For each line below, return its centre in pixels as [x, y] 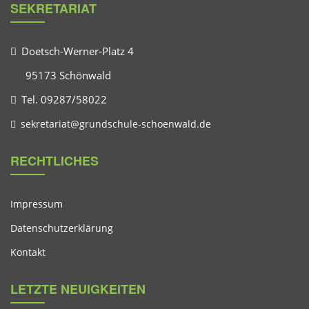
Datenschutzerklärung [62, 228]
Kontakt [28, 252]
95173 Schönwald [69, 75]
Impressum [37, 204]
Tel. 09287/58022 [63, 99]
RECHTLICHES [54, 161]
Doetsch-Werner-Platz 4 [76, 51]
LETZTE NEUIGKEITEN [78, 289]
